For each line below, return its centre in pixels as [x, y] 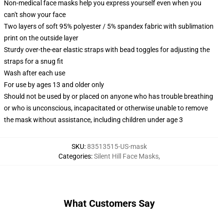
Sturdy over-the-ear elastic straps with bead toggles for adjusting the [107, 50]
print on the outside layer [41, 38]
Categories [74, 156]
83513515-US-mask [117, 146]
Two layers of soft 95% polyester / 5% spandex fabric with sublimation [109, 26]
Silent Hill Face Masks [126, 156]
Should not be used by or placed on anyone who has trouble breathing [109, 96]
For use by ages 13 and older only [54, 85]
